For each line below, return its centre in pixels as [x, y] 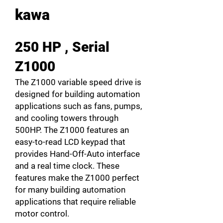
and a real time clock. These [67, 166]
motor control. [42, 214]
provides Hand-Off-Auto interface [77, 154]
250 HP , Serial [62, 47]
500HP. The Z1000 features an [72, 130]
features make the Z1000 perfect [77, 178]
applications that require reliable [75, 202]
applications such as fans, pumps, [78, 106]
